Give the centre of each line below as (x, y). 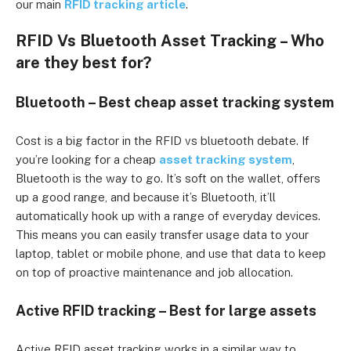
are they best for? (83, 63)
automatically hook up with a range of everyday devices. (168, 216)
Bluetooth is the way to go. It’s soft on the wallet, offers (168, 178)
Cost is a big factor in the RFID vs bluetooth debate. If (163, 141)
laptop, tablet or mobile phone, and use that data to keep (171, 253)
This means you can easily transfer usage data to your (162, 235)
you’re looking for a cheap (87, 159)
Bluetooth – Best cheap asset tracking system (175, 102)
